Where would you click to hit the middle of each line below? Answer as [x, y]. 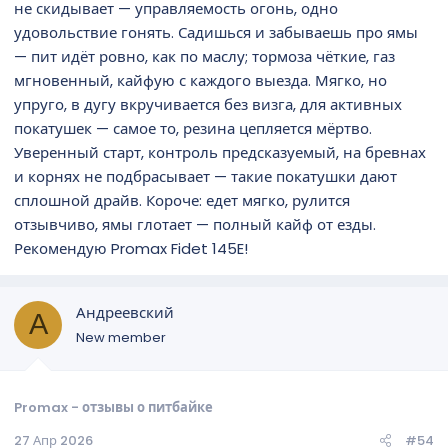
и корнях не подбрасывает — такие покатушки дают [205, 176]
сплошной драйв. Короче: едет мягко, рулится [182, 200]
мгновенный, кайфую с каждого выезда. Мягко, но [200, 80]
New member [121, 337]
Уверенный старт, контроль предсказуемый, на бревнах [220, 152]
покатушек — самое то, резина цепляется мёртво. [193, 128]
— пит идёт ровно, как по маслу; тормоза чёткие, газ [204, 56]
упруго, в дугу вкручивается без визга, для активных [208, 104]
